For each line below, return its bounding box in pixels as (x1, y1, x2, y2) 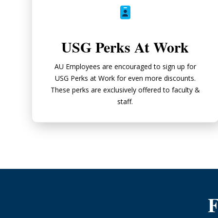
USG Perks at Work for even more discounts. (54, 73, 196, 83)
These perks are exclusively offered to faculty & (50, 85, 200, 94)
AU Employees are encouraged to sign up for (54, 61, 196, 71)
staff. (117, 96, 133, 106)
